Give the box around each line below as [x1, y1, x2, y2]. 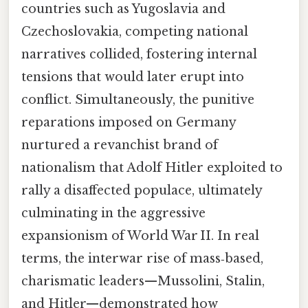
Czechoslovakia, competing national [21, 24, 248, 40]
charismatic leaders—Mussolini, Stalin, [21, 274, 265, 289]
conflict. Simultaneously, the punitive [21, 92, 254, 108]
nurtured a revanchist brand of [21, 137, 218, 153]
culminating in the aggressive [21, 206, 206, 221]
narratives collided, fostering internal [21, 47, 257, 63]
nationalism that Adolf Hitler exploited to [21, 160, 283, 176]
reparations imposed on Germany [21, 115, 236, 131]
